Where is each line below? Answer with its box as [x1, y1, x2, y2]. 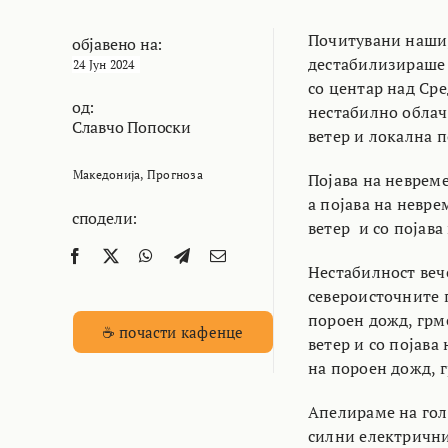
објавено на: [71, 32, 163, 55]
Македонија [72, 166, 141, 182]
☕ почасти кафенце [101, 321, 244, 342]
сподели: [71, 206, 138, 229]
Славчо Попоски [71, 115, 191, 138]
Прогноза [146, 166, 203, 182]
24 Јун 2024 [72, 56, 135, 72]
